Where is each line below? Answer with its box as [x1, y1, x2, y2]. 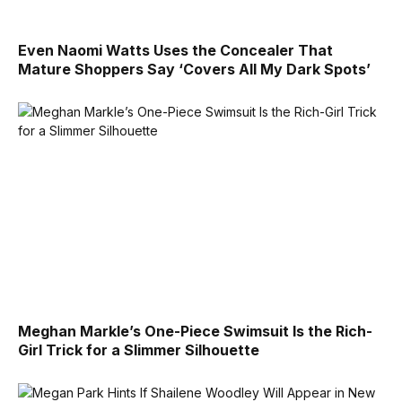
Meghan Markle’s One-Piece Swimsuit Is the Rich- [18, 322, 372, 341]
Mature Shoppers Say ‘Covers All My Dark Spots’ [18, 60, 371, 79]
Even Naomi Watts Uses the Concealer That [18, 41, 333, 60]
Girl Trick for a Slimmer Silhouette [18, 341, 259, 360]
